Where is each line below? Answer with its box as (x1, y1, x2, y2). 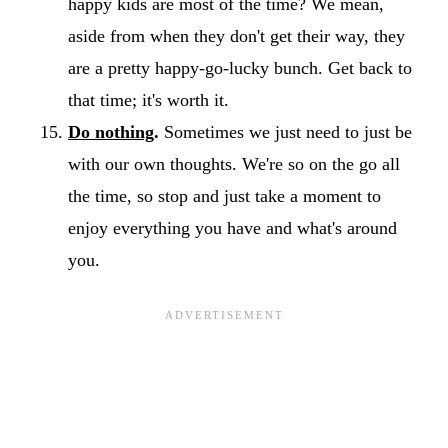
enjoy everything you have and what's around (68, 217, 397, 238)
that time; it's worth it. (68, 89, 229, 110)
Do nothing (68, 121, 154, 142)
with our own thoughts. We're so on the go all (68, 153, 400, 174)
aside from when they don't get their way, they (68, 25, 405, 46)
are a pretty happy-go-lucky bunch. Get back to (68, 57, 412, 78)
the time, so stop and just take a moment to (68, 185, 381, 206)
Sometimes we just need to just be (159, 121, 412, 142)
